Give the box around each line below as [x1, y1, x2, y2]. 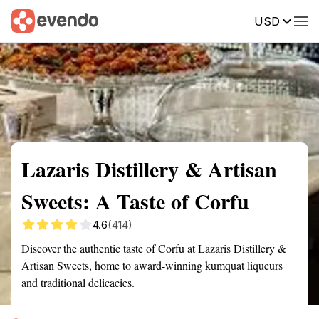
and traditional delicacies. [21, 275, 135, 290]
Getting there [117, 14, 178, 26]
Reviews [274, 14, 314, 26]
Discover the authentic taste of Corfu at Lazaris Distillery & [21, 241, 286, 256]
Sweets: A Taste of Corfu [21, 185, 249, 216]
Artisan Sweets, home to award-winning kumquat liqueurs [21, 258, 283, 273]
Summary [11, 14, 53, 26]
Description [199, 14, 253, 26]
